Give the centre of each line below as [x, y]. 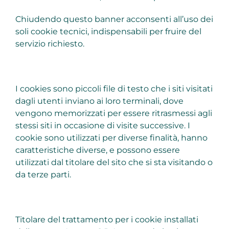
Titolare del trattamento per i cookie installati [107, 220]
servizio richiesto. [50, 44]
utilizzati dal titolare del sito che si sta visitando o [114, 163]
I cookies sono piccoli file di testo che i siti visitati [114, 89]
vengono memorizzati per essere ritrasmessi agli [113, 113]
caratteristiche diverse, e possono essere [97, 150]
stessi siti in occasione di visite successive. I [102, 126]
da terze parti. [43, 175]
